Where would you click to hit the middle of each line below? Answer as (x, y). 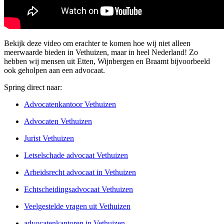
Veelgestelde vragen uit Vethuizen (77, 206)
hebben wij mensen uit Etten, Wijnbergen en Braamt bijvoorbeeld (107, 61)
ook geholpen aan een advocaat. (54, 70)
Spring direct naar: (33, 87)
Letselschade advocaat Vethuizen (76, 155)
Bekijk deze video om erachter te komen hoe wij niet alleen (97, 43)
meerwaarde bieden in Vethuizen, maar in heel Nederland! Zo (101, 52)
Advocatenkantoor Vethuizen (70, 104)
